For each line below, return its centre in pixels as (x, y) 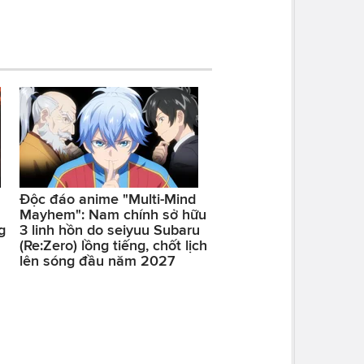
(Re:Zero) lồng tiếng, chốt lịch (113, 245)
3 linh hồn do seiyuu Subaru (109, 230)
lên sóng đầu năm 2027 (97, 260)
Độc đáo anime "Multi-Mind (107, 199)
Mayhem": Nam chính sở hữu (113, 214)
